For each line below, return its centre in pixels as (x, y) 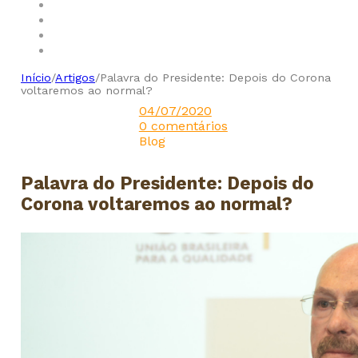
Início (36, 77)
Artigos (75, 77)
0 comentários (183, 125)
